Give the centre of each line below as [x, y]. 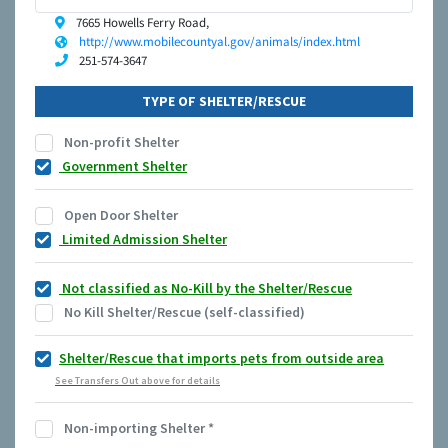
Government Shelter [123, 166]
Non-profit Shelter [120, 142]
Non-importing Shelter [134, 428]
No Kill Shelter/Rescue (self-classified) [183, 312]
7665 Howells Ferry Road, [141, 23]
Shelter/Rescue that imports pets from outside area [221, 358]
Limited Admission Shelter [143, 239]
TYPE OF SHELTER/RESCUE [224, 101]
